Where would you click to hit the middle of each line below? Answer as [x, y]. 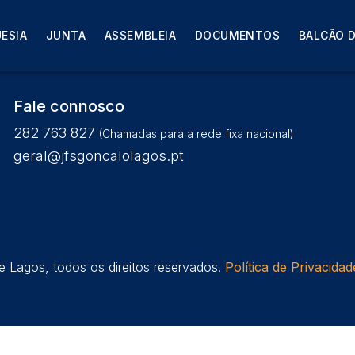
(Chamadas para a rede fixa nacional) [197, 134]
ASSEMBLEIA [140, 35]
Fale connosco [69, 106]
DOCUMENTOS [237, 35]
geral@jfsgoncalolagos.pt [99, 156]
